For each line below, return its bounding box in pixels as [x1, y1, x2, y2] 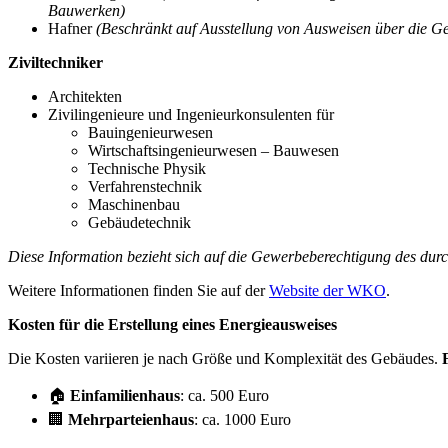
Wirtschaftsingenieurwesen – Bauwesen [88, 141, 339, 159]
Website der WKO [269, 281, 386, 299]
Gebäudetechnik [88, 213, 191, 231]
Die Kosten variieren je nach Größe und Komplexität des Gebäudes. [8, 349, 442, 367]
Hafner [48, 19, 96, 37]
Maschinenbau [88, 195, 180, 213]
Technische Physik [88, 159, 206, 177]
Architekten [48, 87, 122, 105]
